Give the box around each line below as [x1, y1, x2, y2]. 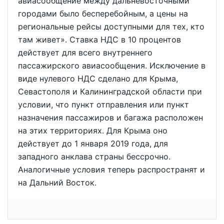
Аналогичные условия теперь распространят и [18, 164, 205, 174]
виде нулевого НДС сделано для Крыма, [18, 73, 178, 83]
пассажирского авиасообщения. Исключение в [18, 60, 205, 70]
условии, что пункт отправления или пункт [18, 99, 189, 109]
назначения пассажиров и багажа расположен [18, 112, 203, 122]
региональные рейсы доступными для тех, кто [18, 21, 204, 31]
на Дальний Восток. [18, 177, 96, 187]
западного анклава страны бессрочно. [18, 151, 170, 161]
